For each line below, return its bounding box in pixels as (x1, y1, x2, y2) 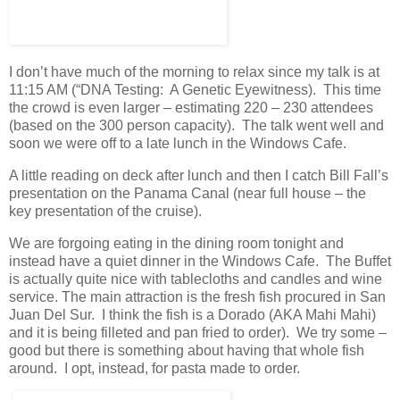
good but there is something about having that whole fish (9, 342, 364, 358)
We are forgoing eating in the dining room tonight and (9, 235, 344, 251)
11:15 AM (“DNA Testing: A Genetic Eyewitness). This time (9, 82, 381, 97)
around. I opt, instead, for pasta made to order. (9, 360, 300, 376)
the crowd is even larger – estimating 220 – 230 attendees (9, 100, 373, 115)
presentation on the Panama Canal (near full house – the (9, 185, 366, 201)
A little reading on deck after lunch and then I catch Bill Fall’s (9, 167, 388, 183)
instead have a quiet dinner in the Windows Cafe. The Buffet (9, 253, 391, 269)
